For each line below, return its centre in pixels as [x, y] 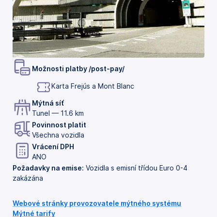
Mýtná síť [48, 103]
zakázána [28, 178]
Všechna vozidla [58, 135]
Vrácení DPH [53, 147]
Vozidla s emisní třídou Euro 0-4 [136, 168]
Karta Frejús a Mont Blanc [93, 86]
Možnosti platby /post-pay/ [78, 68]
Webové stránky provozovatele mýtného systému [97, 203]
